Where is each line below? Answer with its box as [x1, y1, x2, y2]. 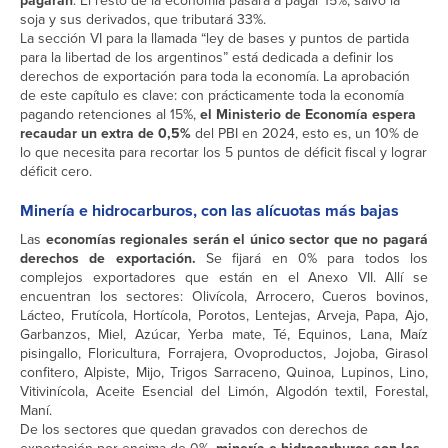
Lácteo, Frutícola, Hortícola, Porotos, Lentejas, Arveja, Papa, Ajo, [20, 305, 428, 327]
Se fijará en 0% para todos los [195, 248, 429, 270]
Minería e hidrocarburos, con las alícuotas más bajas [20, 199, 399, 223]
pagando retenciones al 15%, [20, 104, 200, 126]
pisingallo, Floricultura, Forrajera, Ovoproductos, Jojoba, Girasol [20, 343, 428, 365]
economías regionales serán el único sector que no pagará [45, 229, 429, 250]
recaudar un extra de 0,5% [20, 123, 191, 144]
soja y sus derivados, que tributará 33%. [20, 9, 266, 31]
